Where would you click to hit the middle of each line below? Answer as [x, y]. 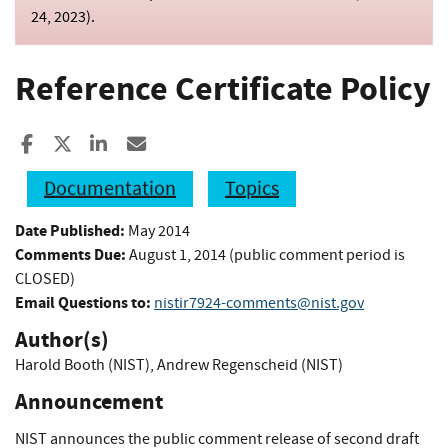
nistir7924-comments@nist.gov [259, 302]
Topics [252, 188]
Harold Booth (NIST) [82, 364]
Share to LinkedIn [178, 144]
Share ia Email [205, 144]
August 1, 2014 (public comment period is [267, 254]
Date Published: [70, 230]
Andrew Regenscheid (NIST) [250, 364]
